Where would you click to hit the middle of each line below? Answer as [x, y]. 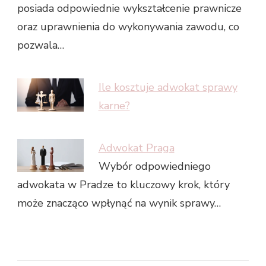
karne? [114, 105]
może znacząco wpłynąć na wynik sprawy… [119, 203]
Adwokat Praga [136, 148]
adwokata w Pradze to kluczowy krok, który [123, 184]
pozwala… [41, 45]
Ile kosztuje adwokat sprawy [168, 87]
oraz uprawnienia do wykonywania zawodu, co [128, 26]
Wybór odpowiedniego [154, 166]
